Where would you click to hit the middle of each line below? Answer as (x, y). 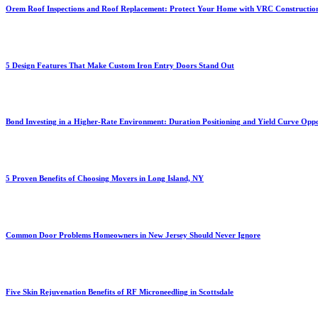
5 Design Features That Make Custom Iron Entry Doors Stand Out (120, 65)
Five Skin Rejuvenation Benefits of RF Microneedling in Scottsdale (120, 292)
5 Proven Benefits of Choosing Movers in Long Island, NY (105, 179)
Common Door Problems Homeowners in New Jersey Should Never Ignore (133, 235)
